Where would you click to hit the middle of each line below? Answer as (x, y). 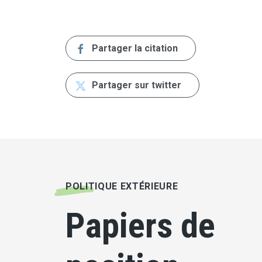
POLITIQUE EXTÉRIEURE (122, 187)
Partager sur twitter (135, 85)
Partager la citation (134, 49)
